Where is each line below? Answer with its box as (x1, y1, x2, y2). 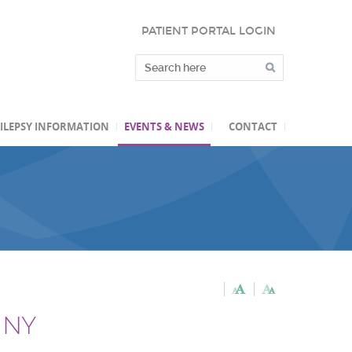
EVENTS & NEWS (123, 119, 204, 134)
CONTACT (229, 119, 277, 134)
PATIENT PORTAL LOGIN (141, 24, 276, 38)
